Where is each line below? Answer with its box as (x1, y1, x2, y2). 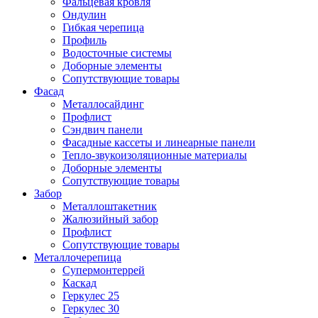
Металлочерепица (34, 251, 121, 263)
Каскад (62, 276, 97, 289)
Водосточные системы (62, 46, 172, 59)
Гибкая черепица (62, 21, 144, 33)
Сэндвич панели (62, 123, 143, 136)
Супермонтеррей (62, 263, 145, 276)
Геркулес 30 (62, 302, 119, 314)
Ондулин (62, 8, 106, 21)
